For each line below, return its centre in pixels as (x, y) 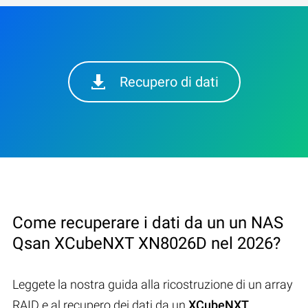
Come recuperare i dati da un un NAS (148, 222)
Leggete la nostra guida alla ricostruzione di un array (153, 284)
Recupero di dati (169, 81)
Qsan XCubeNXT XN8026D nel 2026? (146, 243)
